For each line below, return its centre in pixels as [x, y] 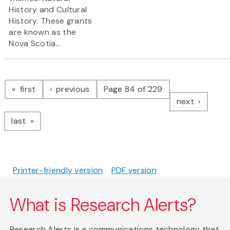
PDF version [134, 170]
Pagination [45, 79]
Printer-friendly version [58, 170]
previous [72, 89]
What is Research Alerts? [103, 205]
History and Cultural [48, 10]
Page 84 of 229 [133, 89]
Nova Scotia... [35, 44]
